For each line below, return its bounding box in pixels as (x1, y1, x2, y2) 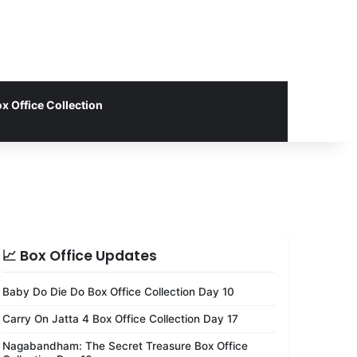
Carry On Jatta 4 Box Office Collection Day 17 (2, 312, 238, 325)
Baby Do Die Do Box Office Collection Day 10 (2, 284, 234, 298)
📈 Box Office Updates (2, 245, 157, 265)
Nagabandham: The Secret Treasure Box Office (2, 339, 248, 352)
